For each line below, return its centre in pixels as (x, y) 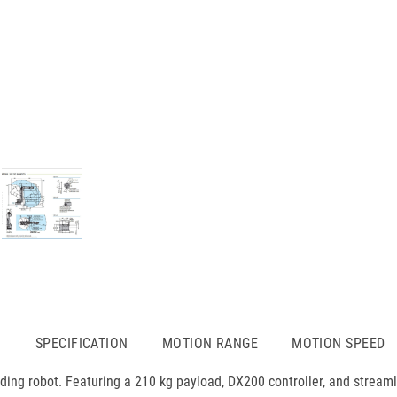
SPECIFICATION (82, 343)
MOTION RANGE (210, 343)
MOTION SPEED (339, 343)
